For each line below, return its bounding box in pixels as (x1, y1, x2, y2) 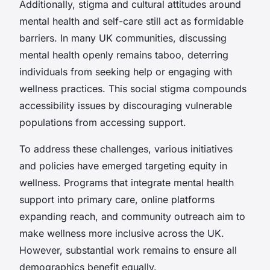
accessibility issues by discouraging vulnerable (19, 99, 232, 111)
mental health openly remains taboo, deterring (19, 48, 228, 61)
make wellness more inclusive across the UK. (19, 227, 224, 239)
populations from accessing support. (19, 116, 186, 128)
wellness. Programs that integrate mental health (19, 176, 234, 189)
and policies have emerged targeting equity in (19, 159, 227, 172)
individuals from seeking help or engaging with (19, 65, 232, 78)
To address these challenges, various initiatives (19, 142, 233, 155)
